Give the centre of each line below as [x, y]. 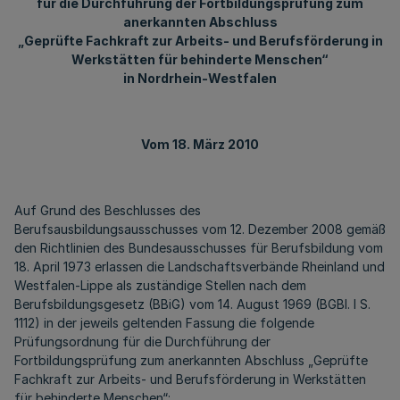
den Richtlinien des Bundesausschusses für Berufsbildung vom [199, 248]
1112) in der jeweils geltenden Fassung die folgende [164, 323]
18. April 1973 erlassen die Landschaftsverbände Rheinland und [200, 267]
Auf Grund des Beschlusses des [108, 210]
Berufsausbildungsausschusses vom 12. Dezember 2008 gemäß [200, 229]
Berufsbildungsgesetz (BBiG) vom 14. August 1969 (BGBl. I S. [192, 304]
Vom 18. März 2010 [200, 144]
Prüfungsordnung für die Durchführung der [142, 342]
